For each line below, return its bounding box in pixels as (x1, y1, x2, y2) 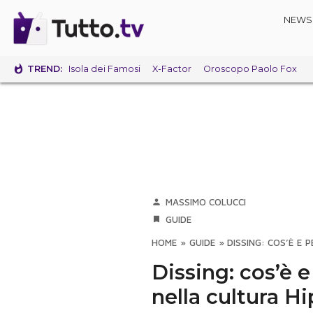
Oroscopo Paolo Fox (203, 64, 297, 75)
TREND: (27, 63, 63, 74)
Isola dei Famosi (68, 64, 140, 75)
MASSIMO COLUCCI (166, 196, 247, 208)
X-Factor (152, 64, 191, 75)
